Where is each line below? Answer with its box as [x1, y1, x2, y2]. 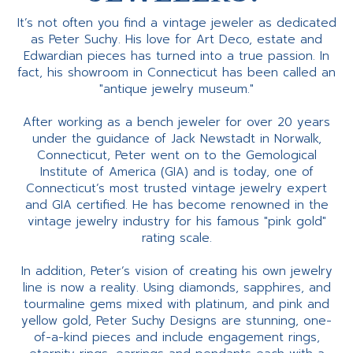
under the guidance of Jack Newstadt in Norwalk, [32, 130, 321, 148]
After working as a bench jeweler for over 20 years [23, 113, 330, 132]
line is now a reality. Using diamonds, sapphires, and [22, 279, 331, 297]
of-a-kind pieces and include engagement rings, [33, 329, 320, 347]
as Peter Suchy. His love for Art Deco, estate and [31, 31, 322, 49]
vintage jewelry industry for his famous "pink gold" [27, 213, 326, 231]
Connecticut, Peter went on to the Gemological [36, 147, 317, 165]
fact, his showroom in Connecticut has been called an [17, 64, 336, 82]
